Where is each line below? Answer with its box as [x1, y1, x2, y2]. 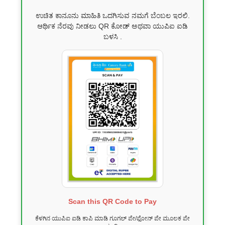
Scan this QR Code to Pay [68, 197, 157, 205]
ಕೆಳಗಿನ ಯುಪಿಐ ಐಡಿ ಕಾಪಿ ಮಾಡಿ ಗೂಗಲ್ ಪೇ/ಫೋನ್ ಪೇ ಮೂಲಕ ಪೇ [35, 214, 190, 222]
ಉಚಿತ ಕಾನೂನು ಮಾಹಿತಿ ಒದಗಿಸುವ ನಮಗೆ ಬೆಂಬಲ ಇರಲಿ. [35, 11, 190, 20]
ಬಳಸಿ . [103, 32, 122, 41]
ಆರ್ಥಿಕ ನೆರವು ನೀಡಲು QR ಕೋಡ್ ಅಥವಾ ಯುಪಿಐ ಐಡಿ [37, 22, 188, 30]
